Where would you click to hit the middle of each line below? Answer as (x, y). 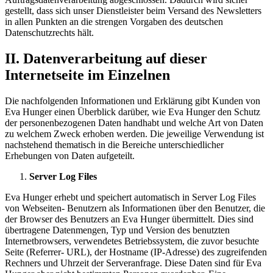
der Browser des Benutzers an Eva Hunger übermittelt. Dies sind (129, 219)
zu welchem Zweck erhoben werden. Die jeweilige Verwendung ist (134, 133)
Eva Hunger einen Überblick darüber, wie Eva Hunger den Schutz (133, 112)
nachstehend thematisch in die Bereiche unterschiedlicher (114, 144)
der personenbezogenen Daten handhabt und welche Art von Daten (134, 122)
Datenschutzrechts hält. (49, 32)
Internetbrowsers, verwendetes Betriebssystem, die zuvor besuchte (132, 241)
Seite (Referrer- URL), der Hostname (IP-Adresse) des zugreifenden (136, 252)
